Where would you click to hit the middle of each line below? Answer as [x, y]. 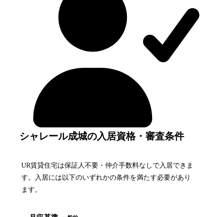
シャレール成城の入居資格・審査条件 [102, 136]
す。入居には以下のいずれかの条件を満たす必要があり [106, 177]
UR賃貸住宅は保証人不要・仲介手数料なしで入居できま [107, 165]
